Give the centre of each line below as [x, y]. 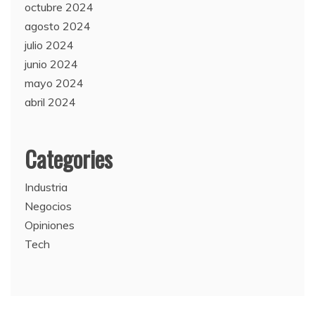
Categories [69, 158]
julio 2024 [49, 45]
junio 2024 [51, 64]
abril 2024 [50, 102]
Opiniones [50, 225]
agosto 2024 [58, 26]
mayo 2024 [54, 83]
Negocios [48, 206]
